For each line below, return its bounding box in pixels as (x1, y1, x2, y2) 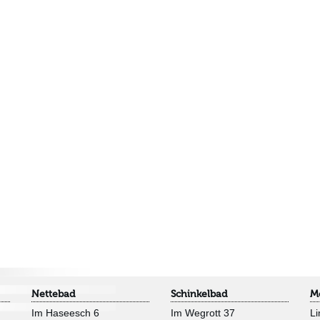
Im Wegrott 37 (171, 306, 235, 319)
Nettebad (31, 287, 75, 300)
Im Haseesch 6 (31, 306, 99, 319)
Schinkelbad (171, 287, 227, 300)
